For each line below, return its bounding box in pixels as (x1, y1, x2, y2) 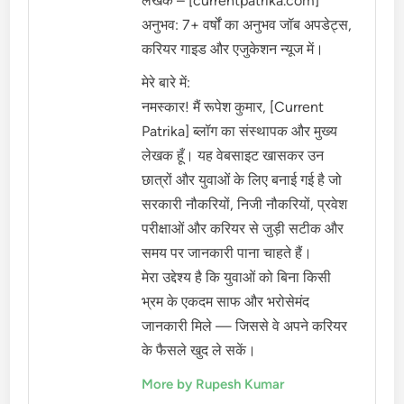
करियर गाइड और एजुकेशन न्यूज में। (142, 41, 325, 58)
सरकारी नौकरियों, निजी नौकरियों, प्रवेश (142, 196, 348, 213)
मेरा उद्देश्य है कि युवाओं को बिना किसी (142, 269, 332, 286)
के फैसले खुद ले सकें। (142, 342, 257, 359)
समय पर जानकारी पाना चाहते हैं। (142, 244, 313, 262)
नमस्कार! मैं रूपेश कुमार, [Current (142, 98, 325, 115)
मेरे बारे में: (142, 74, 191, 91)
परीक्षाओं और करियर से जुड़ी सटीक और (142, 220, 344, 237)
